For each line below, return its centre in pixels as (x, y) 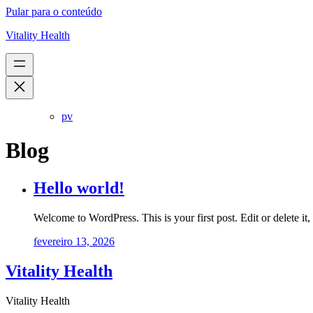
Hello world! (79, 188)
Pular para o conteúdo (54, 12)
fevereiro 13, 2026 (74, 241)
